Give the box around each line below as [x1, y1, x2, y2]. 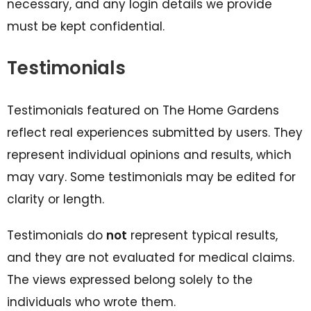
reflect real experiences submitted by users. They [7, 124, 303, 141]
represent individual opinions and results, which [7, 146, 292, 163]
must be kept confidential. [7, 18, 165, 35]
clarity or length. [7, 191, 104, 208]
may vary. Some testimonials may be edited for [7, 169, 296, 185]
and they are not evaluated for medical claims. [7, 249, 294, 266]
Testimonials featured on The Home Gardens [7, 102, 279, 119]
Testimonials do [7, 227, 106, 244]
